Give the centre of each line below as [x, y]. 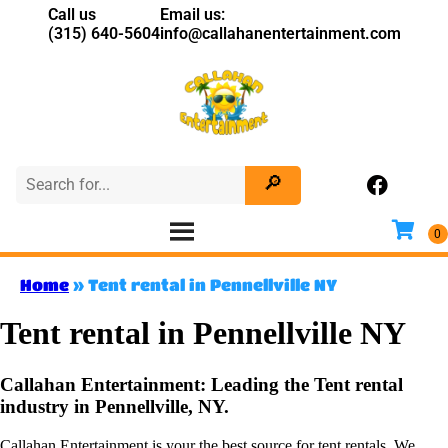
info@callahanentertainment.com [280, 33]
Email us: [192, 14]
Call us [71, 14]
